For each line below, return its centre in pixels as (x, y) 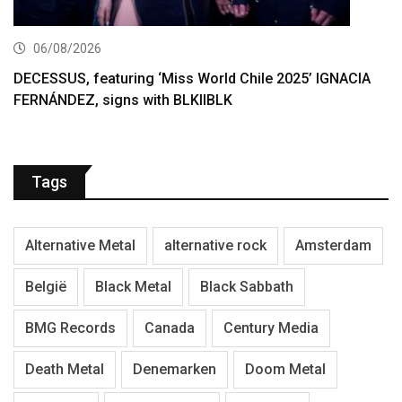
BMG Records (70, 328)
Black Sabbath (247, 287)
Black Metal (133, 287)
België (46, 287)
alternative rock (215, 246)
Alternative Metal (80, 246)
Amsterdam (333, 246)
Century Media (271, 328)
